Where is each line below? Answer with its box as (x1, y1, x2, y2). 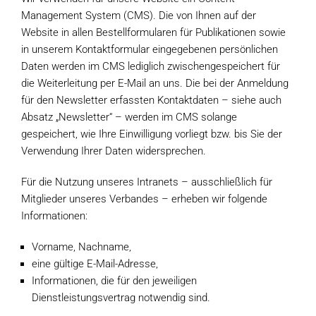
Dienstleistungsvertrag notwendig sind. (32, 291, 210, 304)
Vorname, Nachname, (32, 241, 131, 253)
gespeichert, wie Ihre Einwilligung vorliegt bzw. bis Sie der (21, 128, 282, 140)
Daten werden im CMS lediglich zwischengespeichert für (21, 60, 280, 73)
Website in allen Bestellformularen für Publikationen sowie (21, 26, 286, 39)
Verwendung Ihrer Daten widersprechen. (21, 145, 206, 157)
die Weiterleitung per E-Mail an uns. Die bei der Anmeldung (21, 77, 288, 90)
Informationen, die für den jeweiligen (32, 274, 197, 287)
